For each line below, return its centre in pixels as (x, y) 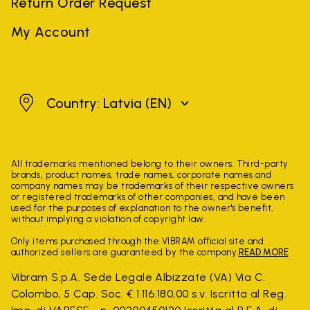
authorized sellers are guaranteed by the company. (125, 252)
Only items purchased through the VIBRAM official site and (138, 241)
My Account (51, 31)
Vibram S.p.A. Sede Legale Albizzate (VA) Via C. (138, 277)
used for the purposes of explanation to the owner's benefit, (143, 208)
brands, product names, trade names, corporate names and (142, 174)
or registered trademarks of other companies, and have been (148, 197)
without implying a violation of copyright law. (109, 219)
